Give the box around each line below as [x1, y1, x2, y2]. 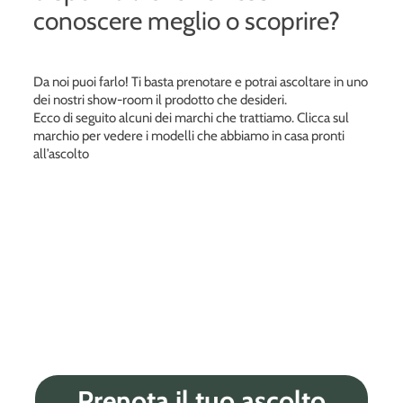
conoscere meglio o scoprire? [33, 4, 341, 36]
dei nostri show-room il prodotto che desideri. [33, 91, 288, 108]
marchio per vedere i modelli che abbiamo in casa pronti [33, 127, 345, 144]
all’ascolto [33, 145, 90, 162]
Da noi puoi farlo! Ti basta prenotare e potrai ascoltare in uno [33, 73, 369, 90]
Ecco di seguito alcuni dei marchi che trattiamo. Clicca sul [33, 109, 350, 126]
